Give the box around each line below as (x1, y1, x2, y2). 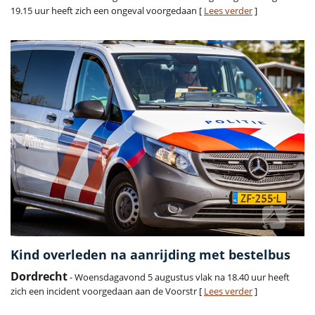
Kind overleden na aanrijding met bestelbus (11, 246, 290, 264)
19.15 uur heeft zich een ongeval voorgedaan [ (11, 4, 204, 18)
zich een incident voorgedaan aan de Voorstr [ (11, 285, 204, 298)
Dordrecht (11, 269, 67, 285)
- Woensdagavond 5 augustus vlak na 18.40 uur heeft (67, 271, 290, 284)
